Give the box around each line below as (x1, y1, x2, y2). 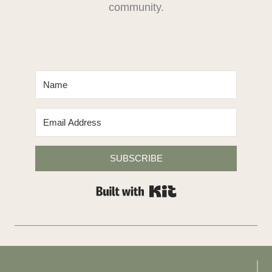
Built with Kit (176, 183, 236, 195)
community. (108, 1, 164, 14)
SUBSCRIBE (109, 153, 163, 164)
